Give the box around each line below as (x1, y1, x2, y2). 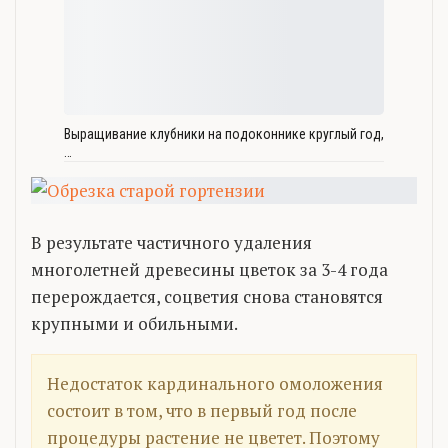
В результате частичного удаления (31, 230, 312, 254)
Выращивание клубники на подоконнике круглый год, (64, 125, 384, 142)
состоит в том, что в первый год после (47, 398, 357, 422)
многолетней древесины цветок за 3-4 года (31, 257, 388, 281)
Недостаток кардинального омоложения (47, 371, 383, 395)
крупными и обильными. (31, 311, 238, 335)
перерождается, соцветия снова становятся (31, 284, 383, 308)
